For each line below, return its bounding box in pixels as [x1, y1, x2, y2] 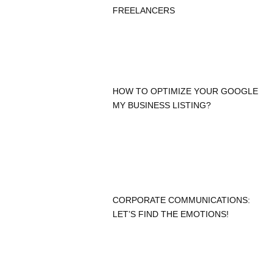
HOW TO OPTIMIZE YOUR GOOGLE [113, 86, 259, 96]
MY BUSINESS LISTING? [113, 100, 212, 110]
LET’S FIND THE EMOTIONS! [113, 209, 229, 219]
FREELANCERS [113, 6, 176, 16]
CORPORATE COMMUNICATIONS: [113, 194, 251, 205]
